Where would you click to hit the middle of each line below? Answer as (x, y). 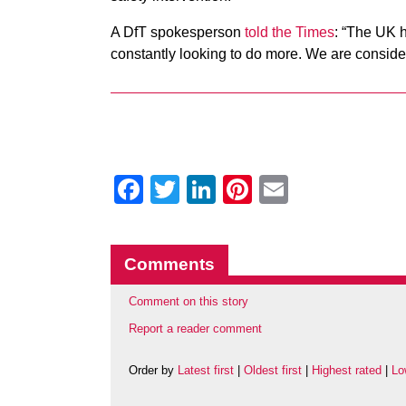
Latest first (206, 371)
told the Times (290, 32)
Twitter (222, 189)
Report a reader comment (195, 329)
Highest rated (347, 371)
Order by (153, 371)
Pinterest (309, 189)
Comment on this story (188, 301)
